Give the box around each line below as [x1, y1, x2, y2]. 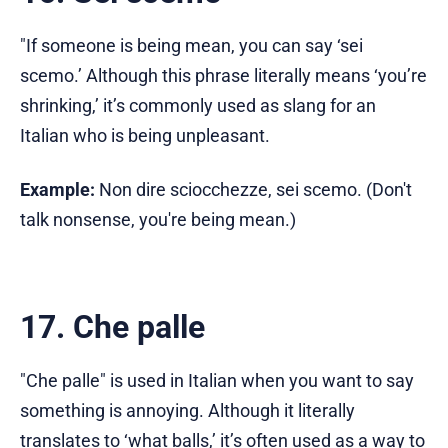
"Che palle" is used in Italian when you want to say [20, 369, 414, 391]
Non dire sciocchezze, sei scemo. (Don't [95, 178, 412, 200]
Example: [20, 178, 95, 200]
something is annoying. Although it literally [20, 399, 355, 421]
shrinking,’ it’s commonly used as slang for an [20, 94, 376, 116]
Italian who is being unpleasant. [20, 124, 270, 146]
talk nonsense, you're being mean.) [20, 208, 296, 230]
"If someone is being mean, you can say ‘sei [20, 34, 363, 56]
